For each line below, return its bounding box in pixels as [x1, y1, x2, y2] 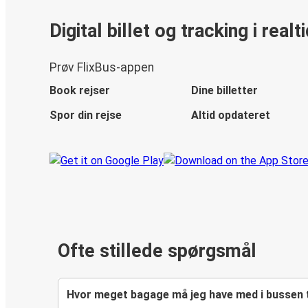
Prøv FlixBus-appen [49, 60, 154, 75]
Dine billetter [191, 84, 258, 98]
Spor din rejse [49, 109, 122, 122]
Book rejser [49, 84, 110, 98]
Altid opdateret [191, 109, 270, 122]
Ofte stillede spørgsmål [58, 240, 256, 263]
